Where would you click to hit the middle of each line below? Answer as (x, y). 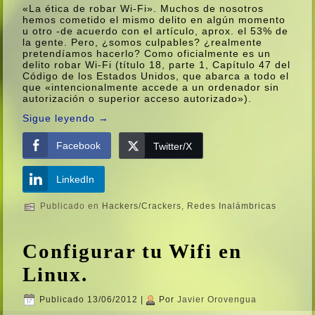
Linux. (56, 274)
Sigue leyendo (61, 118)
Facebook (79, 145)
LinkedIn (76, 179)
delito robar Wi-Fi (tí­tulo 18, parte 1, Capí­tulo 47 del (157, 64)
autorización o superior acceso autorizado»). (137, 98)
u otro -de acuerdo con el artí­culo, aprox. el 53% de (156, 31)
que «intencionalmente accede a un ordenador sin (151, 87)
